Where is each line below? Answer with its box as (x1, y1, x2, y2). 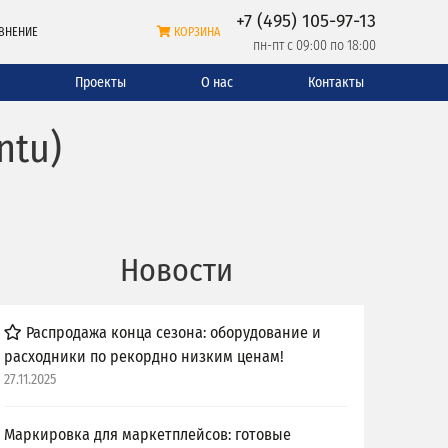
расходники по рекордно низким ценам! (4, 346, 284, 366)
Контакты (307, 74, 364, 91)
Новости (119, 250, 233, 289)
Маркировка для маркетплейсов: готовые (4, 424, 291, 444)
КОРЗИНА (174, 25, 220, 39)
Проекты (75, 74, 127, 91)
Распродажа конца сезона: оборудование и (22, 322, 321, 342)
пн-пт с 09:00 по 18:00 (253, 37, 376, 54)
